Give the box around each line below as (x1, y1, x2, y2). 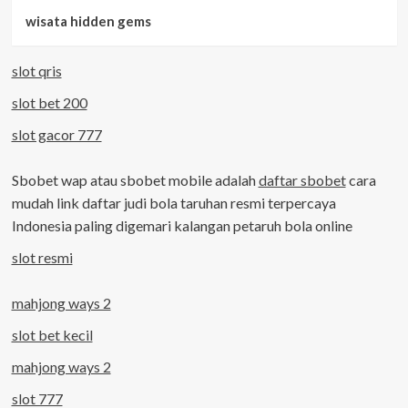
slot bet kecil (11, 325, 93, 343)
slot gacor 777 (11, 125, 102, 143)
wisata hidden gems (25, 12, 151, 29)
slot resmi (11, 248, 73, 266)
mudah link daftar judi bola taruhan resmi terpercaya (11, 193, 336, 211)
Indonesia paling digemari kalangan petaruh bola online (11, 216, 352, 234)
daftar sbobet (258, 170, 346, 189)
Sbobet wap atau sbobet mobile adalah (11, 170, 259, 189)
